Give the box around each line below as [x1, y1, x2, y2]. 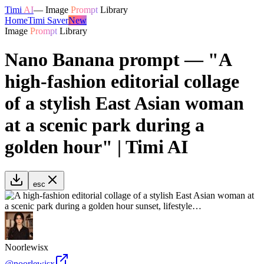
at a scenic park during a [5, 114, 204, 136]
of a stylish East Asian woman [5, 93, 244, 114]
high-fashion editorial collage [5, 71, 239, 93]
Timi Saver [28, 15, 68, 25]
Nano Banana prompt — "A [5, 49, 231, 71]
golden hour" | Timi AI [5, 136, 188, 158]
